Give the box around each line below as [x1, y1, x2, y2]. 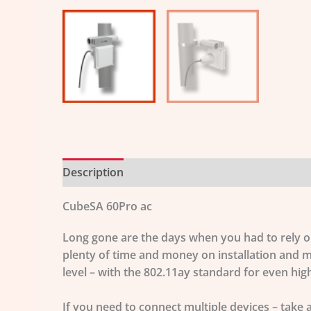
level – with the [62, 264, 144, 280]
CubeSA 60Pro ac [62, 198, 152, 214]
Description [62, 164, 124, 180]
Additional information [137, 164, 258, 180]
